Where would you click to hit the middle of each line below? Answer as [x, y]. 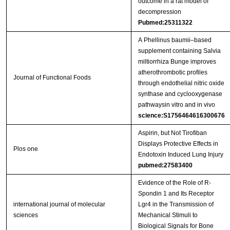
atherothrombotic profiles [172, 73]
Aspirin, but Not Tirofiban [172, 133]
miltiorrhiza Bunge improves [177, 62]
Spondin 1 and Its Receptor [176, 194]
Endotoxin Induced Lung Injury [180, 155]
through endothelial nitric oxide [181, 83]
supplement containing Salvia [179, 51]
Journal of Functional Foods [52, 78]
